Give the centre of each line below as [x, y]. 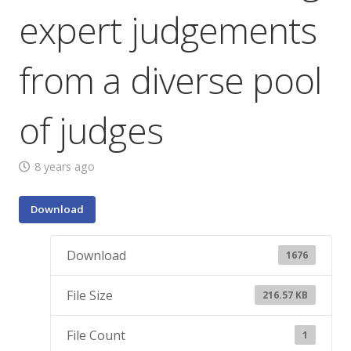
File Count [96, 335]
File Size [90, 295]
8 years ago [64, 166]
